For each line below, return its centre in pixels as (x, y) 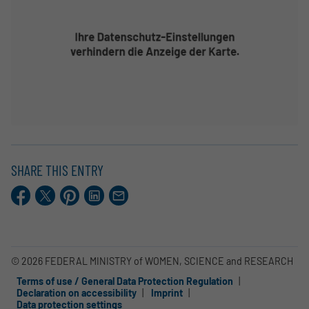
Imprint (167, 292)
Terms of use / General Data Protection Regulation (125, 281)
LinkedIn (103, 191)
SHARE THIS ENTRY (57, 170)
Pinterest (79, 191)
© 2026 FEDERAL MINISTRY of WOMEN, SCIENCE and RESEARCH (152, 261)
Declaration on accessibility (77, 292)
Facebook (31, 191)
